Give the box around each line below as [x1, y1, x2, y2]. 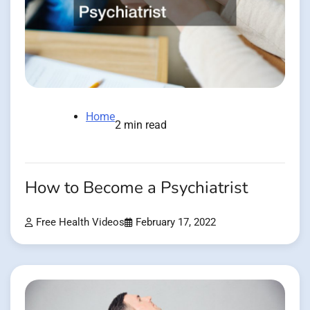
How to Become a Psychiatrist [25, 176, 248, 200]
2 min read [115, 118, 167, 132]
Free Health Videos [36, 217, 125, 229]
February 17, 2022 [136, 217, 216, 229]
